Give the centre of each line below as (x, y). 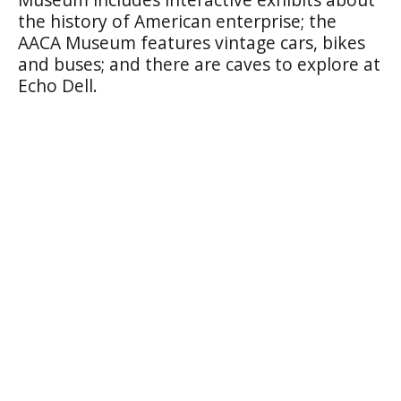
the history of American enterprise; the (177, 21)
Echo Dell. (58, 85)
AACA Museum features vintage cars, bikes (192, 43)
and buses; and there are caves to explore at (199, 64)
